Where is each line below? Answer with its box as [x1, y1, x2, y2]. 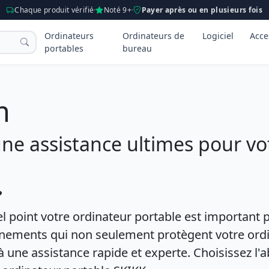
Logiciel [202, 30, 234, 41]
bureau [122, 43, 152, 54]
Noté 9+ [103, 4, 132, 15]
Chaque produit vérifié [14, 4, 94, 15]
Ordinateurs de [122, 30, 184, 41]
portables [44, 43, 84, 54]
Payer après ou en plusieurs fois [141, 4, 263, 15]
